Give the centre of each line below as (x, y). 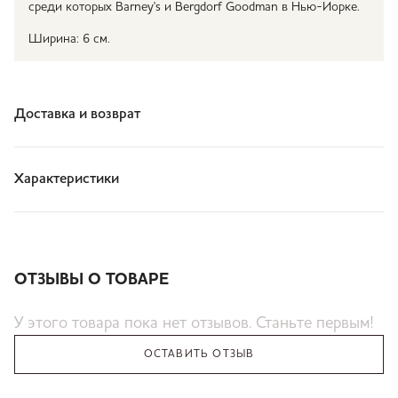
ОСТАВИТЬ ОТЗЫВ (199, 354)
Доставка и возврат (77, 115)
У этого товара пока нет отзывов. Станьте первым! (194, 323)
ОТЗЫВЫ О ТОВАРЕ (92, 280)
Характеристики (67, 179)
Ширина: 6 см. (69, 39)
